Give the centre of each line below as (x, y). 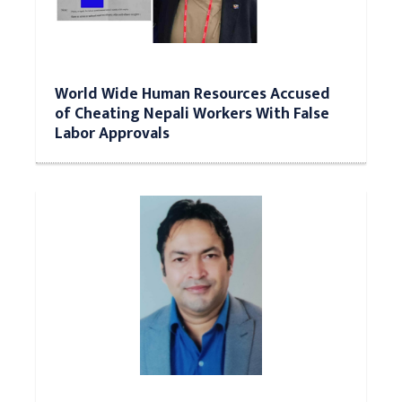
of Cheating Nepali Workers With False (192, 113)
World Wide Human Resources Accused (192, 93)
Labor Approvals (112, 133)
